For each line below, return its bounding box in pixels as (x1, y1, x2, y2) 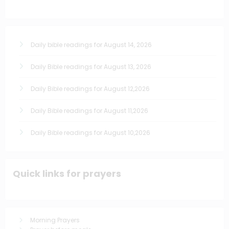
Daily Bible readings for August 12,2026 (31, 84, 150, 94)
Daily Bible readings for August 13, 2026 (31, 62, 151, 72)
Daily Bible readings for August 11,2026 (31, 106, 148, 116)
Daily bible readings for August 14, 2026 (31, 40, 152, 50)
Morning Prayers (30, 215, 80, 224)
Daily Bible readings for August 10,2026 (31, 128, 150, 138)
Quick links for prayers (13, 167, 121, 180)
